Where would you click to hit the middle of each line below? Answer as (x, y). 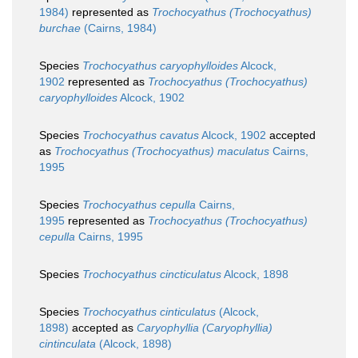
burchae (60, 28)
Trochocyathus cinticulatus (149, 312)
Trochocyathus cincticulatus (152, 274)
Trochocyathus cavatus (141, 135)
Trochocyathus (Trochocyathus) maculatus (162, 151)
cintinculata (68, 344)
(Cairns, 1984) (119, 28)
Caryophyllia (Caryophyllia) (205, 328)
